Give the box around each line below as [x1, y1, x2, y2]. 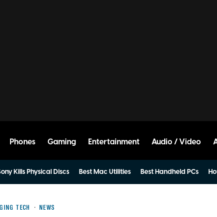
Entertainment [88, 137, 139, 147]
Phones [10, 137, 35, 147]
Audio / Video [152, 137, 201, 147]
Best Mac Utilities [79, 167, 131, 177]
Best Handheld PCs [140, 167, 199, 177]
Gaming [47, 137, 76, 147]
